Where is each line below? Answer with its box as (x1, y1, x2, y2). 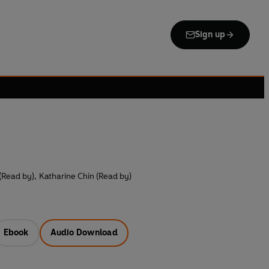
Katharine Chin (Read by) (39, 171, 131, 182)
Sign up (195, 29, 225, 40)
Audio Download (50, 228, 118, 238)
